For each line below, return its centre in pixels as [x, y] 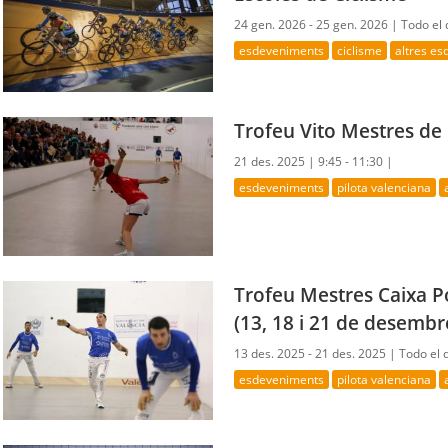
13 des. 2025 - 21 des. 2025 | [317, 354]
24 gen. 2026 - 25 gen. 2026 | [318, 24]
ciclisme [360, 50]
